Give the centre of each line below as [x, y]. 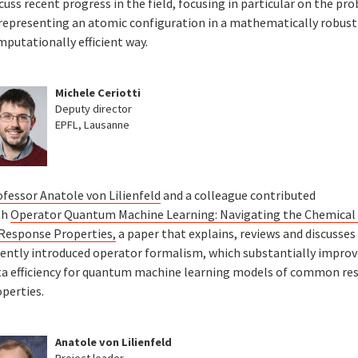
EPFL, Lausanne [93, 125]
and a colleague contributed [239, 195]
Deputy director [94, 109]
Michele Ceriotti [98, 93]
